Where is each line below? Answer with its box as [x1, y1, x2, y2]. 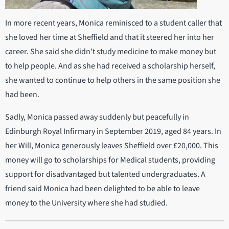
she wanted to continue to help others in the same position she [5, 75, 220, 86]
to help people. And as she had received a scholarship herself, [5, 60, 215, 72]
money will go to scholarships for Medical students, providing [5, 154, 215, 166]
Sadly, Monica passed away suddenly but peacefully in [5, 111, 189, 123]
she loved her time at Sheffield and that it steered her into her [5, 32, 214, 43]
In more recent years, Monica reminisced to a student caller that [5, 17, 222, 29]
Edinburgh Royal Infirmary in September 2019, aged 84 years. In [5, 126, 221, 138]
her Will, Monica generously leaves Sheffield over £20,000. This [5, 140, 218, 152]
